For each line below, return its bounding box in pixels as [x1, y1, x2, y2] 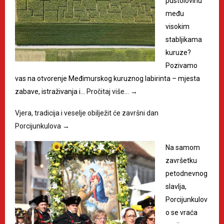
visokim [165, 22, 189, 31]
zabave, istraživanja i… [15, 87, 86, 96]
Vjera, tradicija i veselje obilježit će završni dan [15, 109, 158, 117]
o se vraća [165, 208, 197, 217]
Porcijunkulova [15, 122, 62, 130]
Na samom [165, 143, 200, 152]
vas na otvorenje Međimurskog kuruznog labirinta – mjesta [15, 74, 200, 83]
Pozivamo [165, 61, 197, 70]
